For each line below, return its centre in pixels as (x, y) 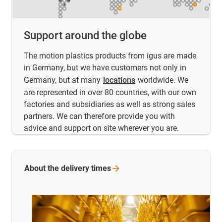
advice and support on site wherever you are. (101, 128)
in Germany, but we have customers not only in (105, 68)
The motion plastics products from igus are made (110, 56)
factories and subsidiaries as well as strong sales (110, 105)
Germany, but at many (63, 80)
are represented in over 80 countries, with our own (110, 93)
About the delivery (58, 168)
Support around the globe (85, 36)
